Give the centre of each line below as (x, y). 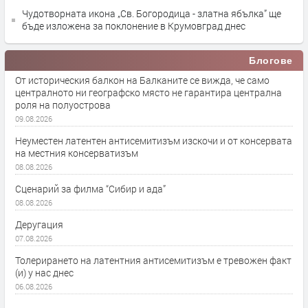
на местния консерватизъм (77, 153)
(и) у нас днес (44, 273)
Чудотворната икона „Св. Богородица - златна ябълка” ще (152, 13)
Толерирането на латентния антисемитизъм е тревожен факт (153, 260)
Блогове (271, 60)
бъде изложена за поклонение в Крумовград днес (134, 26)
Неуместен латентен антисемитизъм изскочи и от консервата (154, 141)
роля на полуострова (63, 105)
